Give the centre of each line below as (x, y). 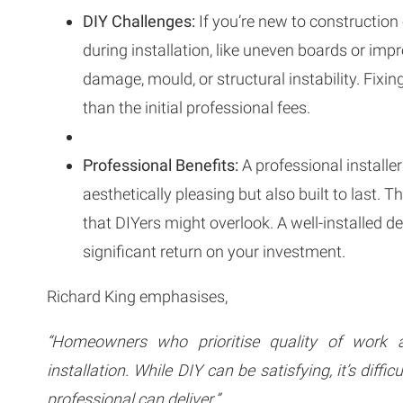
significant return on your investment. (216, 251)
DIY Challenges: (139, 21)
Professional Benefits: (161, 165)
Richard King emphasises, (137, 296)
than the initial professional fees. (197, 107)
